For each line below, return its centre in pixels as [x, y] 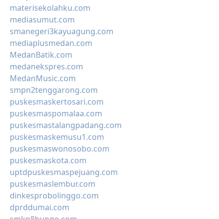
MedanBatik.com [41, 55]
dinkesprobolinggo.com [54, 196]
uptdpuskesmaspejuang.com [64, 172]
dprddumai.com [40, 207]
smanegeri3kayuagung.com [62, 31]
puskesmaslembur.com [53, 184]
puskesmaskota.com [48, 160]
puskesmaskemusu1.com [57, 137]
